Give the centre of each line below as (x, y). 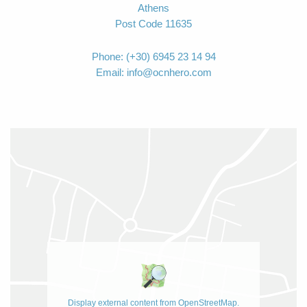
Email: (111, 72)
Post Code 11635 (153, 24)
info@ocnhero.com (169, 72)
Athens (153, 8)
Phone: (109, 57)
